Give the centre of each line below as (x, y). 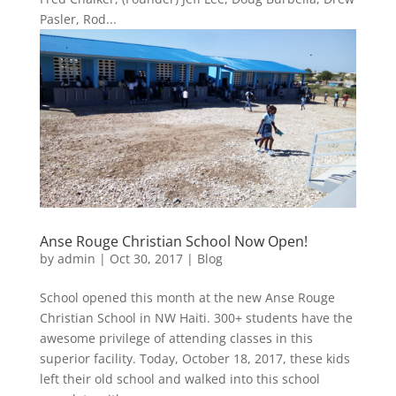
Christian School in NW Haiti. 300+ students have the (196, 317)
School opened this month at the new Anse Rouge (187, 297)
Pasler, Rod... (78, 19)
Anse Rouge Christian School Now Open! (173, 241)
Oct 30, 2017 (146, 258)
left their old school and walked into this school (179, 378)
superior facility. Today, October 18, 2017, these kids (194, 358)
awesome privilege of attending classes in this (176, 338)
